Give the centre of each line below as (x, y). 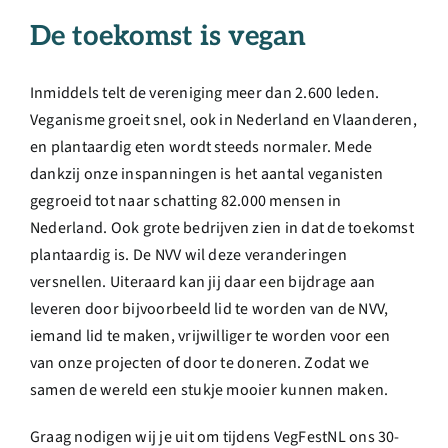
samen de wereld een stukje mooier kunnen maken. (209, 389)
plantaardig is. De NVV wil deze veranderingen (188, 254)
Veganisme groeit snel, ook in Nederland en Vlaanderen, (223, 119)
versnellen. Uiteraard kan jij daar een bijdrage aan (203, 281)
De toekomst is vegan (168, 37)
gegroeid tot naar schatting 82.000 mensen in (186, 200)
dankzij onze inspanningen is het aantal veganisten (206, 173)
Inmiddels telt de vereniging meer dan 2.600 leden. (204, 92)
